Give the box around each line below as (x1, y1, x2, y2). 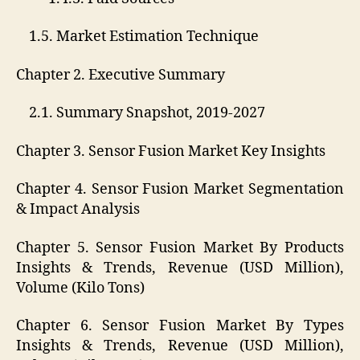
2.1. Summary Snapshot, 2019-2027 (16, 104, 265, 123)
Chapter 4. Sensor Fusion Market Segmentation (16, 180, 344, 199)
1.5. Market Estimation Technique (16, 27, 259, 47)
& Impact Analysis (16, 200, 140, 219)
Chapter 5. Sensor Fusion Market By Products (16, 238, 344, 257)
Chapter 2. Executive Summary (16, 65, 225, 84)
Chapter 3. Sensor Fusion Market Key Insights (16, 141, 325, 161)
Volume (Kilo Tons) (16, 278, 145, 297)
